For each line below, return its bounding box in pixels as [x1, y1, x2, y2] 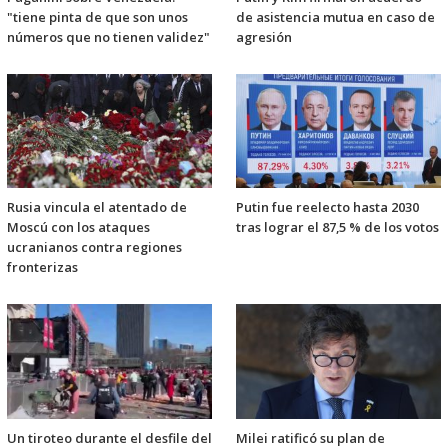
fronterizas [7, 258, 78, 277]
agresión [236, 28, 292, 47]
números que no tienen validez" [7, 28, 210, 47]
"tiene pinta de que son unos [7, 8, 188, 27]
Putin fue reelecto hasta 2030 [236, 198, 419, 217]
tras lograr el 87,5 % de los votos [236, 218, 439, 237]
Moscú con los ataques [7, 218, 150, 237]
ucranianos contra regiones [7, 238, 182, 257]
